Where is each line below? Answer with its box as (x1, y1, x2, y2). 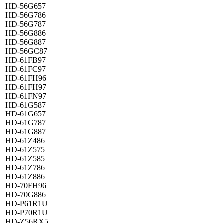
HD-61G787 (5, 118, 46, 127)
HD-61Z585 (5, 154, 45, 163)
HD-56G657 (5, 1, 46, 10)
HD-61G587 (5, 100, 46, 109)
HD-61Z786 (5, 163, 45, 172)
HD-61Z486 (5, 136, 45, 145)
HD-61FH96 (5, 73, 46, 82)
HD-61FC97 (5, 64, 46, 73)
